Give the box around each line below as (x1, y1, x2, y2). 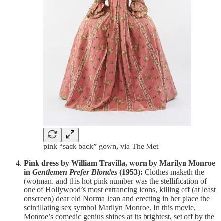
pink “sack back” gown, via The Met (43, 142, 158, 150)
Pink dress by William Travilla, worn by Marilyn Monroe (24, 158, 215, 167)
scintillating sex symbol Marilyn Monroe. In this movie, (24, 203, 196, 212)
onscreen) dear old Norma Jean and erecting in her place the (24, 194, 210, 203)
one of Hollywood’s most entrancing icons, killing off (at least (24, 185, 216, 194)
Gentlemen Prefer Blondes (32, 167, 117, 176)
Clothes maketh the (143, 167, 204, 176)
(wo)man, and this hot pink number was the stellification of (24, 176, 207, 185)
